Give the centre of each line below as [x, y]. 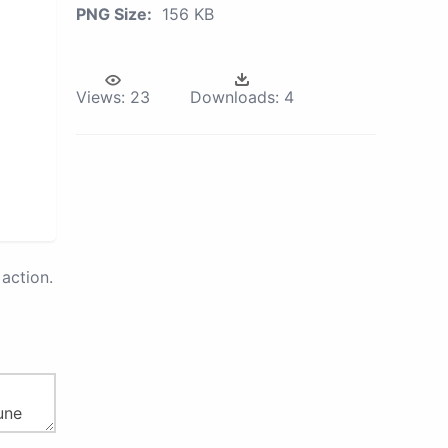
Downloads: [234, 97]
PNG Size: [114, 14]
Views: [100, 97]
